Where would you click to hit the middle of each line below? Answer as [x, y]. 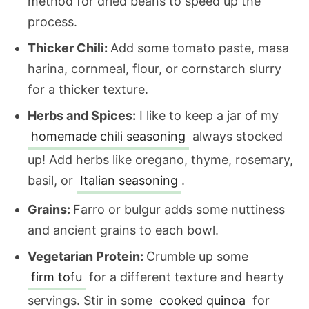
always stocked [236, 136]
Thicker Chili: [69, 48]
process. [52, 22]
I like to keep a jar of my [207, 116]
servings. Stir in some [92, 300]
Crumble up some [197, 256]
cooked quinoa [202, 300]
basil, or [52, 180]
